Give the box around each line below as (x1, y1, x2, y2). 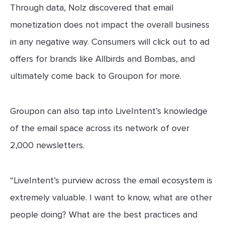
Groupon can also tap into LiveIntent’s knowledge (10, 105, 207, 117)
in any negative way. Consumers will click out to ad (10, 36, 209, 47)
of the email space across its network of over (10, 122, 189, 134)
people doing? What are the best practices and (10, 208, 197, 220)
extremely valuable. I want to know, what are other (10, 191, 212, 203)
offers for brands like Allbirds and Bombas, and (10, 53, 195, 64)
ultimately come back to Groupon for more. (10, 70, 181, 81)
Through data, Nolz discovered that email (10, 2, 173, 13)
